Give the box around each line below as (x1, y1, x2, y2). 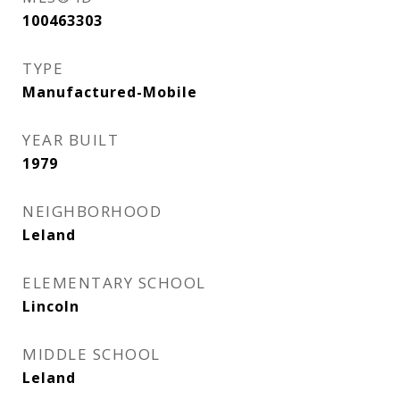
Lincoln (22, 296, 79, 316)
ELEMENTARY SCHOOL (22, 272, 206, 293)
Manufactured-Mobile (22, 82, 197, 102)
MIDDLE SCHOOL (22, 344, 161, 364)
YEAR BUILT (22, 129, 119, 150)
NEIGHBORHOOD (22, 201, 162, 221)
